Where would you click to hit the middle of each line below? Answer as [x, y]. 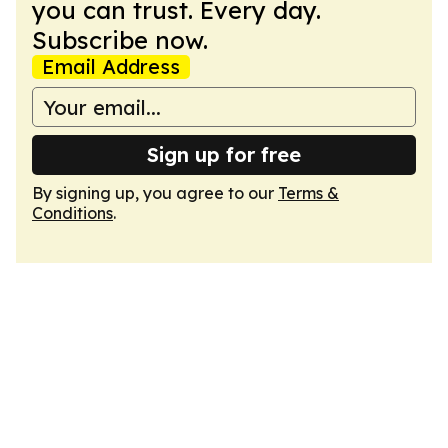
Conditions [72, 213]
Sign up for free [224, 154]
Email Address [111, 66]
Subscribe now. [120, 40]
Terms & [308, 193]
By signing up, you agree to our [155, 193]
